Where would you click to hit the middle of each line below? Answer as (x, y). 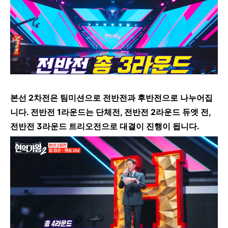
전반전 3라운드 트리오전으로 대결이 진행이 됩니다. (105, 126)
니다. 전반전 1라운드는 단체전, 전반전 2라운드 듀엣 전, (110, 112)
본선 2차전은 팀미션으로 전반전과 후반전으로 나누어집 (111, 98)
